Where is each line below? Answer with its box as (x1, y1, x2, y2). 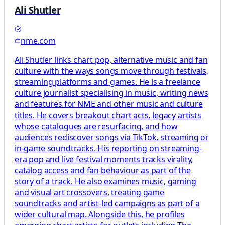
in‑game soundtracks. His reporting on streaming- (15, 142, 202, 154)
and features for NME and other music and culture (15, 98, 203, 109)
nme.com (21, 35, 56, 46)
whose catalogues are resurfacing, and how (15, 120, 178, 132)
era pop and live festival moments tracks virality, (15, 153, 193, 165)
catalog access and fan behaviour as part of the (15, 164, 191, 176)
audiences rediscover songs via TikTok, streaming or (15, 131, 209, 143)
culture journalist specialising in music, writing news (15, 87, 208, 98)
